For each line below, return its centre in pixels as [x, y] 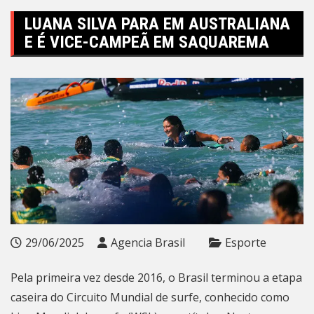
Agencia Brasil [148, 243]
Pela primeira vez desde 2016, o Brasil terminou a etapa [156, 278]
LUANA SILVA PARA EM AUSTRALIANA [157, 24]
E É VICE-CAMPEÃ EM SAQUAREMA [147, 42]
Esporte [246, 243]
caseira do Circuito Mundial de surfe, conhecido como [150, 297]
